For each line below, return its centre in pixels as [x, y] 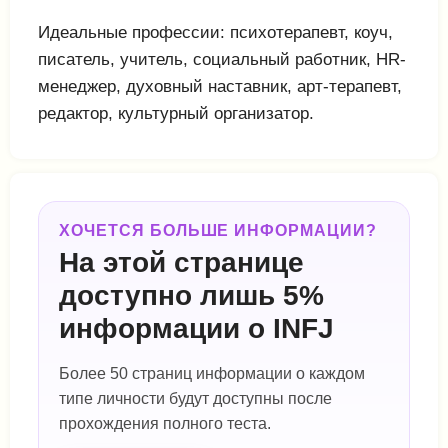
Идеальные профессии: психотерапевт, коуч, [215, 32]
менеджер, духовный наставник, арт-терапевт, [220, 86]
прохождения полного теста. [165, 423]
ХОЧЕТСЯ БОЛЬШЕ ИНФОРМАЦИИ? [218, 230]
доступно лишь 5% [191, 295]
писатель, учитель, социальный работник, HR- [222, 59]
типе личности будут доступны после [195, 398]
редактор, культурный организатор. [176, 113]
